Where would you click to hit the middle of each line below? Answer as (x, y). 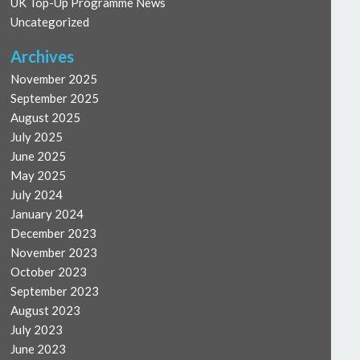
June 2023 (39, 348)
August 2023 (46, 310)
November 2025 (54, 78)
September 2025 (55, 98)
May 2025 (39, 175)
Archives (43, 56)
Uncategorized (50, 21)
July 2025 (37, 136)
